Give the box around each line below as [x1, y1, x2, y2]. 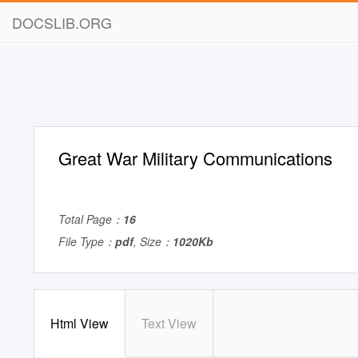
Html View [50, 314, 109, 332]
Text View [141, 314, 197, 332]
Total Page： [58, 211, 123, 227]
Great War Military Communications [58, 145, 332, 170]
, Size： [133, 233, 173, 249]
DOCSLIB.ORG [12, 12, 112, 33]
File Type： [58, 233, 115, 249]
